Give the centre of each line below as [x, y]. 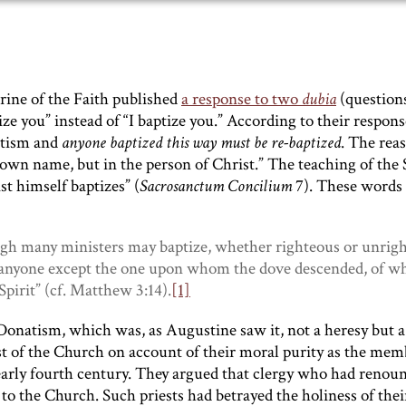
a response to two [242, 99]
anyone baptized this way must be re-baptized [201, 143]
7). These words [349, 186]
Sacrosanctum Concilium [217, 186]
